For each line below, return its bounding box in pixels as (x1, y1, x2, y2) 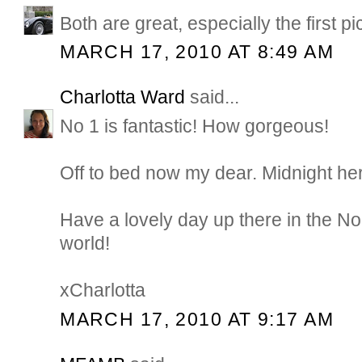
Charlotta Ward (60, 86, 186, 108)
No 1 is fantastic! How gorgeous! (60, 116, 330, 137)
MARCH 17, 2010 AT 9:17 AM (60, 308, 334, 330)
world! (60, 233, 111, 255)
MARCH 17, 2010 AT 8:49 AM (60, 40, 334, 62)
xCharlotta (60, 280, 146, 301)
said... (185, 86, 240, 108)
